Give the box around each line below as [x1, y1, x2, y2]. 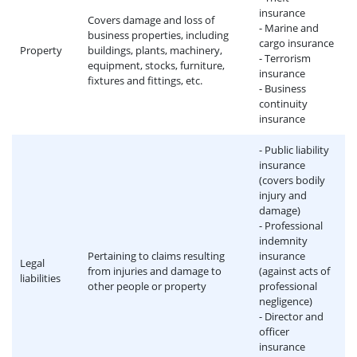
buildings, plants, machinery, [88, 43, 222, 57]
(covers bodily [259, 173, 325, 187]
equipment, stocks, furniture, [88, 58, 225, 73]
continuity [259, 96, 308, 111]
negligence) [259, 294, 312, 308]
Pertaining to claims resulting [88, 249, 225, 263]
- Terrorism [259, 51, 311, 65]
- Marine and [259, 21, 319, 35]
